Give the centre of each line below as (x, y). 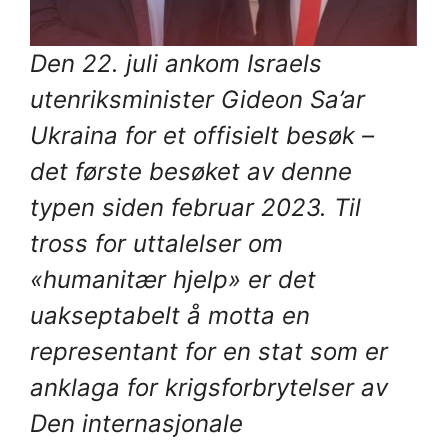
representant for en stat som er (209, 351)
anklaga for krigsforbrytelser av (209, 387)
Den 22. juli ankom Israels (176, 63)
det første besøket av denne (191, 171)
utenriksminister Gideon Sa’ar (197, 99)
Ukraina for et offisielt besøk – (202, 135)
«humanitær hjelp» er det (173, 279)
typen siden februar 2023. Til (195, 207)
